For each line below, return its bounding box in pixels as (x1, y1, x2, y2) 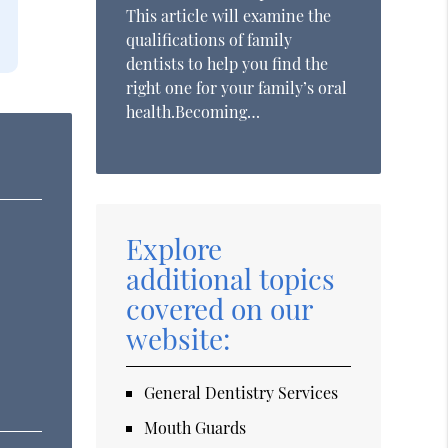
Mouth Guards (144, 417, 247, 438)
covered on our (126, 290, 313, 327)
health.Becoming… (126, 101, 261, 122)
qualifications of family (126, 29, 293, 50)
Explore (126, 230, 223, 267)
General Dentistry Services (144, 382, 339, 403)
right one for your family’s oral (126, 77, 348, 98)
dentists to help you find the (126, 53, 329, 74)
